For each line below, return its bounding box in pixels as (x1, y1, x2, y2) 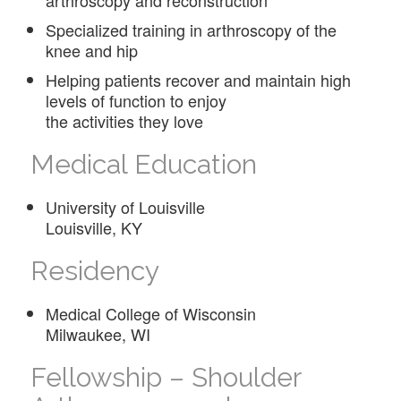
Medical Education (30, 148, 257, 180)
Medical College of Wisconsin (46, 301, 257, 325)
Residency (30, 254, 159, 286)
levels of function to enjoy (46, 88, 227, 112)
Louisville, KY (46, 215, 143, 239)
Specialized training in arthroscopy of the (46, 17, 337, 41)
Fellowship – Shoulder (30, 361, 301, 393)
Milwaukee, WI (46, 321, 151, 346)
